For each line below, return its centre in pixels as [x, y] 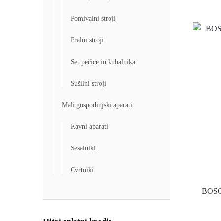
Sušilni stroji [88, 83]
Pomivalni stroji [93, 19]
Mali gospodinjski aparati [97, 105]
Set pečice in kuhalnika [103, 62]
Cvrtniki [82, 170]
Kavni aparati [89, 127]
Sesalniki [83, 148]
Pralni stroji [87, 40]
